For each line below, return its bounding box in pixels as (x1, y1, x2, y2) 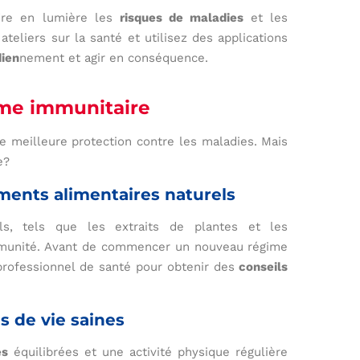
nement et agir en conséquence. (19, 51, 209, 66)
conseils (239, 260, 288, 275)
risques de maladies (119, 10, 244, 26)
